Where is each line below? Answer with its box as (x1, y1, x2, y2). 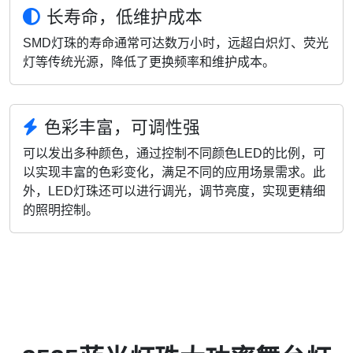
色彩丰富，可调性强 (44, 117, 200, 137)
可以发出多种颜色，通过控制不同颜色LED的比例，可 (23, 146, 325, 160)
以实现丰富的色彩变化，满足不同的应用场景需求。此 (23, 165, 325, 179)
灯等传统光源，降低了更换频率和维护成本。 (23, 54, 275, 69)
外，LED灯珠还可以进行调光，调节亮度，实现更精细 (23, 184, 325, 198)
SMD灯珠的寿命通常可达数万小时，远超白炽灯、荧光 (23, 35, 329, 50)
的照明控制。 (23, 203, 98, 217)
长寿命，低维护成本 (46, 6, 203, 27)
